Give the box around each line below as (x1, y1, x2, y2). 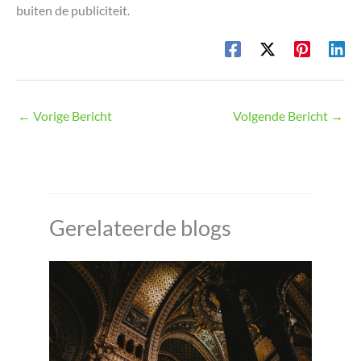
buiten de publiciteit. (16, 2, 130, 18)
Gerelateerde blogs (49, 214, 232, 242)
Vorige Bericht (31, 108, 112, 124)
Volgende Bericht (233, 108, 330, 124)
